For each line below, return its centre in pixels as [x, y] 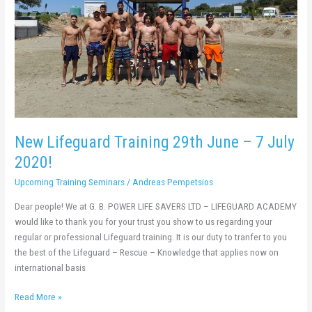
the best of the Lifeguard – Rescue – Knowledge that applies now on [147, 252]
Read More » [39, 297]
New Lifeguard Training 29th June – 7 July [155, 142]
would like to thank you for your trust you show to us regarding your [144, 221]
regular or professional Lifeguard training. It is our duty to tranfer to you [151, 236]
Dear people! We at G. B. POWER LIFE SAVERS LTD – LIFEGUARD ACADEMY [156, 206]
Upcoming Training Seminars [70, 182]
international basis [50, 267]
